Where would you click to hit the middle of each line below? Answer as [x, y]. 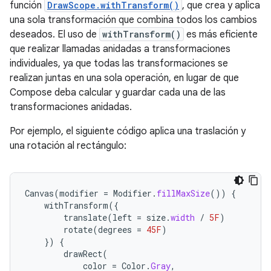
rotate [78, 230]
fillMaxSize [183, 194]
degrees [115, 230]
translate [85, 218]
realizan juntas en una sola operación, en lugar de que [124, 78]
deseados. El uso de [54, 35]
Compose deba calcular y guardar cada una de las [118, 93]
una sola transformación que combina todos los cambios [133, 20]
